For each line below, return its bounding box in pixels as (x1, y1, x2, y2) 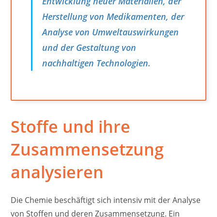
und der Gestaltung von (42, 41, 137, 53)
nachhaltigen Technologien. (42, 57, 151, 69)
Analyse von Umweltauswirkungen (42, 26, 179, 38)
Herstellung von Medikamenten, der (42, 10, 185, 22)
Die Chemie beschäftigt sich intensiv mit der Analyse (11, 194, 201, 205)
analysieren (11, 160, 104, 183)
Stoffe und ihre (11, 115, 131, 138)
